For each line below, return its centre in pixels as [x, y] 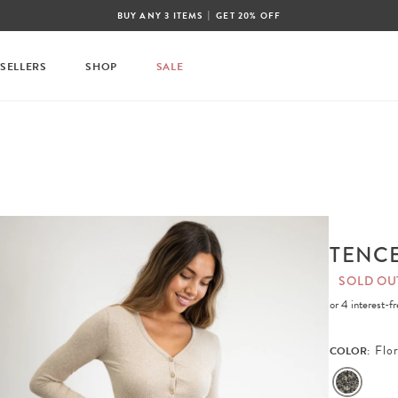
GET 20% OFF [247, 16]
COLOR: [351, 351]
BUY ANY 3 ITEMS [161, 16]
